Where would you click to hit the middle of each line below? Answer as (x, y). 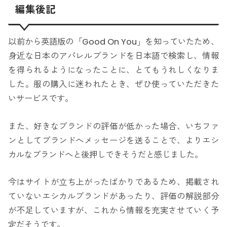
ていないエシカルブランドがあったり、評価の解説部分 (113, 197)
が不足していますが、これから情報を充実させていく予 (113, 211)
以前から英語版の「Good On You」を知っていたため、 (113, 42)
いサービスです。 (41, 99)
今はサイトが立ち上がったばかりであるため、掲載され (113, 182)
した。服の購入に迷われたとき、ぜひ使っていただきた (113, 85)
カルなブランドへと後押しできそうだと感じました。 (106, 155)
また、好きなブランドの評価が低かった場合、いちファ (113, 126)
